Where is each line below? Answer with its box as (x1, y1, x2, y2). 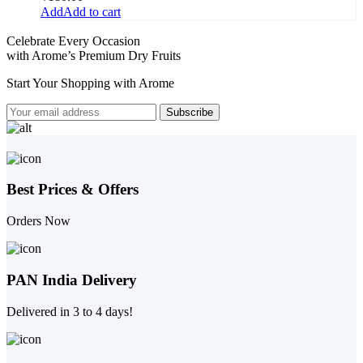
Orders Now (6, 214, 70, 228)
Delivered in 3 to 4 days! (6, 304, 133, 318)
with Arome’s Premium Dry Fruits (6, 48, 181, 62)
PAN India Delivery (6, 271, 137, 288)
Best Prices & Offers (6, 181, 139, 199)
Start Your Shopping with (6, 75, 139, 90)
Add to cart (63, 4, 121, 19)
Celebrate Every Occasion (6, 33, 140, 48)
